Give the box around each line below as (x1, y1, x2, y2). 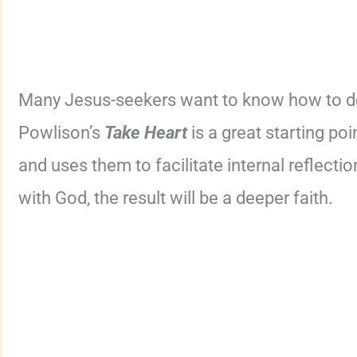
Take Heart (104, 123, 187, 143)
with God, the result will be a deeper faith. (18, 188, 333, 209)
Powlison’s (18, 123, 104, 143)
